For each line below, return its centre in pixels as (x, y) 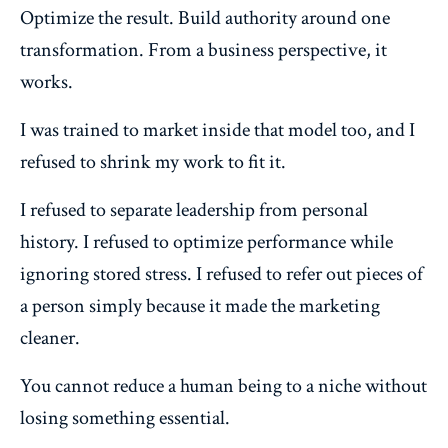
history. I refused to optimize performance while (206, 241)
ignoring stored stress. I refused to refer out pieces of (221, 273)
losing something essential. (125, 417)
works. (46, 81)
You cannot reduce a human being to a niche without (223, 385)
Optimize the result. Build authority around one (205, 17)
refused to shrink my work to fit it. (153, 161)
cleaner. (50, 337)
